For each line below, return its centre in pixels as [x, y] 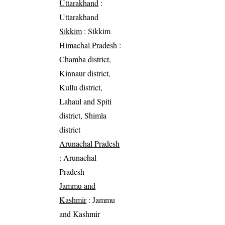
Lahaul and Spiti [86, 101]
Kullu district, [81, 87]
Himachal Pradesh [88, 45]
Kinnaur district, [85, 73]
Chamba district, [85, 59]
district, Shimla [83, 115]
